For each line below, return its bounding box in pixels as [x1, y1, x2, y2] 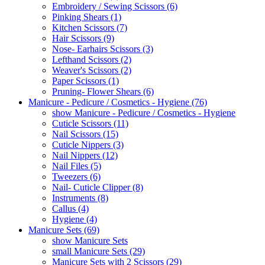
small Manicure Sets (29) [52, 245, 145, 256]
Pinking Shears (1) [52, 11, 121, 22]
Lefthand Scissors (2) [52, 54, 131, 64]
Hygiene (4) [52, 214, 97, 224]
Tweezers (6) [52, 171, 101, 182]
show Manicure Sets [52, 235, 128, 245]
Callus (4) [52, 203, 89, 214]
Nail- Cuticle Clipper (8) [52, 182, 143, 192]
